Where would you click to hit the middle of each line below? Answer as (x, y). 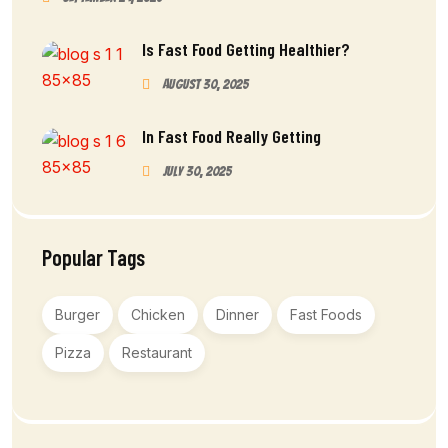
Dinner (237, 315)
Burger (77, 315)
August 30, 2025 (204, 84)
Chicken (158, 315)
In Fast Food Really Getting (231, 135)
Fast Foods (326, 315)
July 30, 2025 (196, 171)
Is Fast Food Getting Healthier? (246, 48)
